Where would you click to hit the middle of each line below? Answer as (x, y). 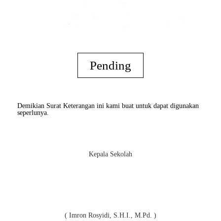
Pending (110, 66)
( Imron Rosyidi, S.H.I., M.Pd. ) (110, 216)
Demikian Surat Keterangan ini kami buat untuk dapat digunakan (108, 106)
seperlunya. (33, 113)
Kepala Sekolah (110, 154)
